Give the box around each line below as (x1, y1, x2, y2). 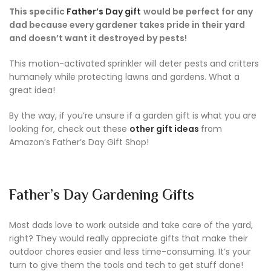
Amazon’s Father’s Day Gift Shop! (9, 136, 149, 149)
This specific (9, 5, 67, 18)
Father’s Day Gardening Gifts (9, 185, 194, 208)
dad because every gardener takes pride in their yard (9, 19, 245, 31)
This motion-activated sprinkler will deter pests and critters (9, 57, 259, 70)
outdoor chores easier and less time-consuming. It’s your (9, 246, 251, 258)
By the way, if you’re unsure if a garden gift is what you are (9, 109, 256, 122)
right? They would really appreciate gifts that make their (9, 232, 248, 245)
